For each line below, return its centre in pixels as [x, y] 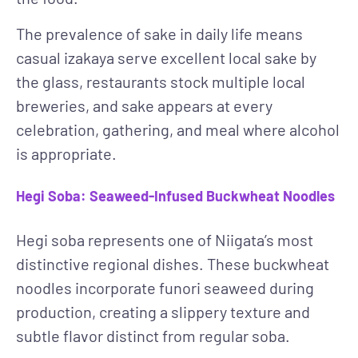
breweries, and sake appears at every [144, 105]
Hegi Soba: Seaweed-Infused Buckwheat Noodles [175, 196]
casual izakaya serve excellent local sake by [166, 57]
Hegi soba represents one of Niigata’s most [165, 240]
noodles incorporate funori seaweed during [165, 288]
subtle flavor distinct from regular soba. [153, 336]
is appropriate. [66, 153]
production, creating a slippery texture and [163, 312]
